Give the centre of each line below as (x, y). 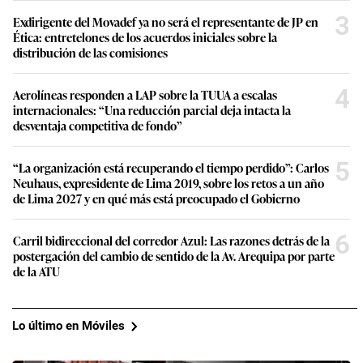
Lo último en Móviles (68, 326)
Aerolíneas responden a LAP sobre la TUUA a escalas (145, 94)
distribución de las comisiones (90, 52)
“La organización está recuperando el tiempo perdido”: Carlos (171, 167)
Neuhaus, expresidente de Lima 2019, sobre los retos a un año (169, 182)
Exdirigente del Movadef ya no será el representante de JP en (166, 21)
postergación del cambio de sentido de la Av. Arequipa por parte (174, 255)
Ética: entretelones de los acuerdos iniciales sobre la (145, 36)
